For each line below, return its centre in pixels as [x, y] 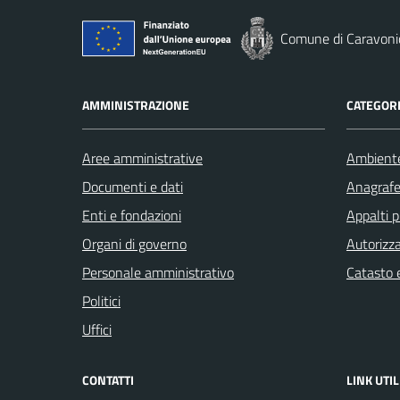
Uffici [97, 329]
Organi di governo [134, 244]
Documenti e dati [133, 187]
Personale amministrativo [158, 272]
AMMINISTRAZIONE [136, 105]
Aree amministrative [142, 158]
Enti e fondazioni [132, 215]
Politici [101, 301]
